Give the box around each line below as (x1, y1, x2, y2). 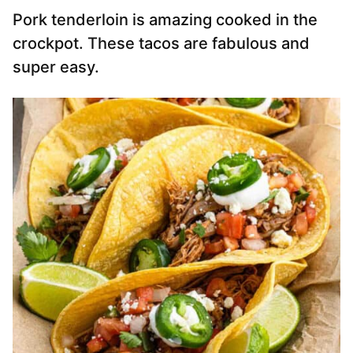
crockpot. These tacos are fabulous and (13, 34, 310, 54)
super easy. (13, 58, 99, 77)
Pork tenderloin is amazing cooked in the (13, 10, 318, 30)
